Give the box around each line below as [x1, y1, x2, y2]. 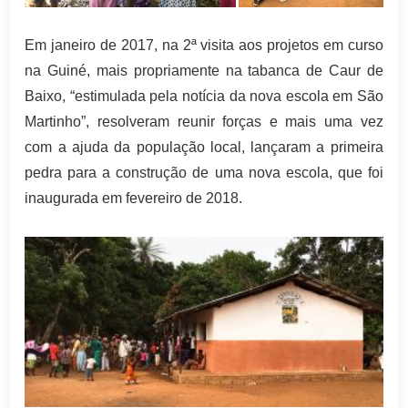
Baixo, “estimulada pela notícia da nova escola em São [25, 87, 383, 104]
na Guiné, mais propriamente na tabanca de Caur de [25, 62, 383, 78]
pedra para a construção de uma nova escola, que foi [25, 164, 383, 180]
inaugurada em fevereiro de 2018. [25, 189, 243, 206]
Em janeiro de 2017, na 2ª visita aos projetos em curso [25, 36, 383, 53]
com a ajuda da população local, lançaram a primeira [25, 138, 383, 155]
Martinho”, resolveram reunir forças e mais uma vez [25, 113, 383, 129]
